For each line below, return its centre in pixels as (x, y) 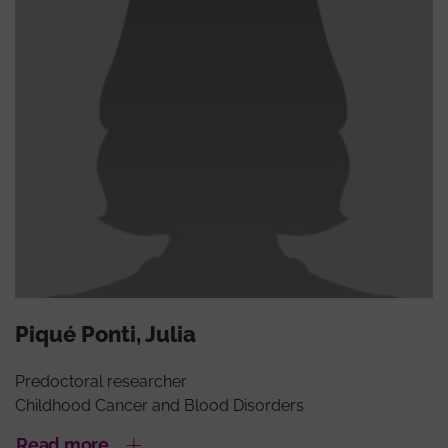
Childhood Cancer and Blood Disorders (159, 406)
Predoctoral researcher (101, 382)
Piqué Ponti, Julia (105, 334)
